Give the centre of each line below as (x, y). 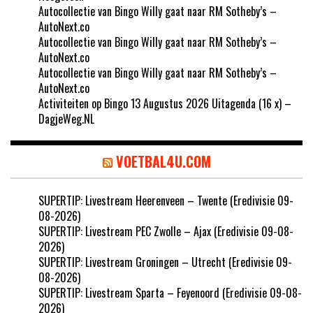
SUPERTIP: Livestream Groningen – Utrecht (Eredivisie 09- (165, 262)
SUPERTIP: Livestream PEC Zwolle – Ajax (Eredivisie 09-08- (166, 231)
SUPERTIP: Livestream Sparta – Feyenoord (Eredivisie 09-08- (170, 292)
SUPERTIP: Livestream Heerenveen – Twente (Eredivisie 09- (166, 200)
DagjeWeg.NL (66, 118)
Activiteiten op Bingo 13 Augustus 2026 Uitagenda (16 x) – (165, 103)
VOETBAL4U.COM (163, 161)
